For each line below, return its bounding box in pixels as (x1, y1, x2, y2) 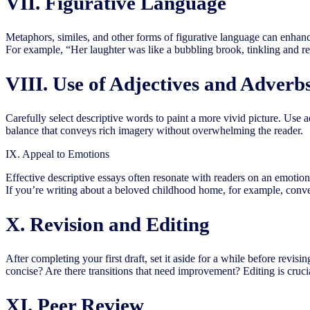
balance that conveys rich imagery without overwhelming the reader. (6, 124, 303, 136)
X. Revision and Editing (6, 212, 210, 235)
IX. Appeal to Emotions (6, 147, 109, 160)
